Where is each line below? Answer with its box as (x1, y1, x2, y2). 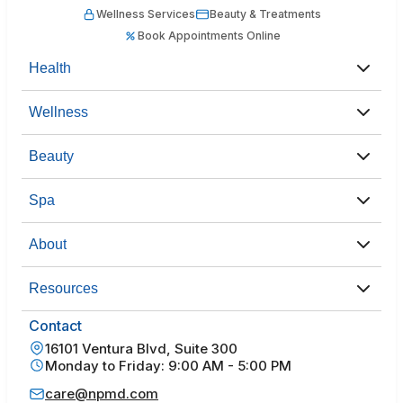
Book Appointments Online (137, 29, 281, 43)
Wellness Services (96, 7, 195, 22)
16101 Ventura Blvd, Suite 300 (45, 339, 237, 357)
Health (29, 59, 71, 76)
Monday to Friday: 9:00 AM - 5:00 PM (45, 356, 291, 374)
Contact (29, 316, 82, 335)
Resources (29, 280, 98, 296)
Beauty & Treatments (210, 7, 321, 22)
